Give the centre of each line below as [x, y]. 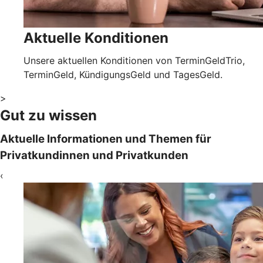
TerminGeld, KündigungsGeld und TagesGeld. [124, 74]
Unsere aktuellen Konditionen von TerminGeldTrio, [134, 60]
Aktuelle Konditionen [96, 38]
